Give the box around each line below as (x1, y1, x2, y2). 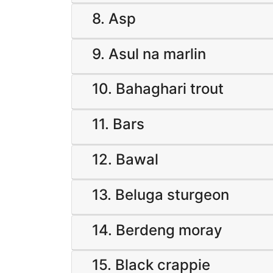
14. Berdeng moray (92, 221, 222, 239)
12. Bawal (92, 150, 158, 168)
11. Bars (92, 115, 144, 133)
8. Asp (92, 9, 136, 27)
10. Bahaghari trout (92, 80, 224, 98)
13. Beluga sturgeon (92, 185, 229, 204)
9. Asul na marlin (92, 44, 206, 63)
